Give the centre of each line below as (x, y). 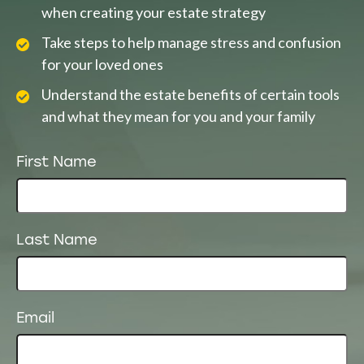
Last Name (57, 241)
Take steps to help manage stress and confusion (191, 43)
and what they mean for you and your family (178, 117)
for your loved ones (102, 65)
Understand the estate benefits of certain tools (191, 95)
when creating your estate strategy (154, 13)
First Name (56, 163)
